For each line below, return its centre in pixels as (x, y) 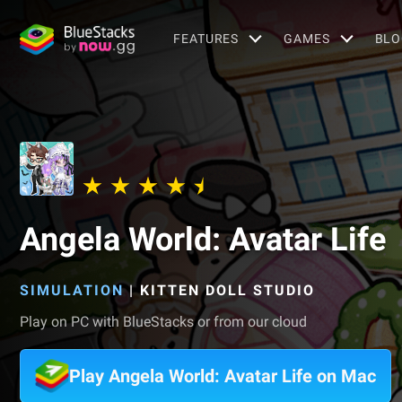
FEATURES (206, 38)
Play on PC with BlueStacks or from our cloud (163, 322)
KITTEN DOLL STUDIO (227, 290)
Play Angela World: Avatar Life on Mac (223, 376)
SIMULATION (72, 290)
